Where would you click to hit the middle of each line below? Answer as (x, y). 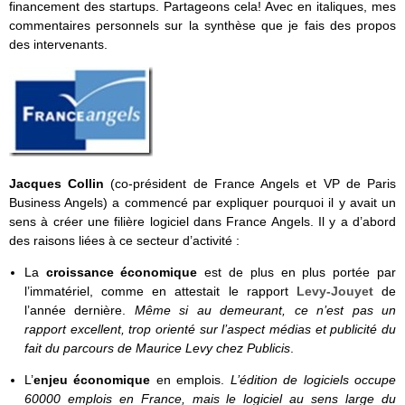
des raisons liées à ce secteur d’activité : (124, 241)
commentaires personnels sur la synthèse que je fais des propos (202, 26)
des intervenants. (58, 45)
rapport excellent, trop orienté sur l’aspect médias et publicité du (210, 330)
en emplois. (193, 380)
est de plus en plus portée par (301, 273)
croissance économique (125, 273)
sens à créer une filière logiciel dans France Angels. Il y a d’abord (202, 222)
